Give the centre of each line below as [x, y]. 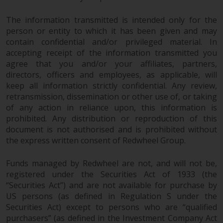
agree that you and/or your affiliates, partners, [111, 63]
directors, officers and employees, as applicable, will [111, 74]
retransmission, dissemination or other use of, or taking [111, 96]
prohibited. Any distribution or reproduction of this [111, 118]
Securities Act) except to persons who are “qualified [111, 207]
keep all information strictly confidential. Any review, [111, 85]
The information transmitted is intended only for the [111, 20]
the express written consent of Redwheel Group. [96, 140]
